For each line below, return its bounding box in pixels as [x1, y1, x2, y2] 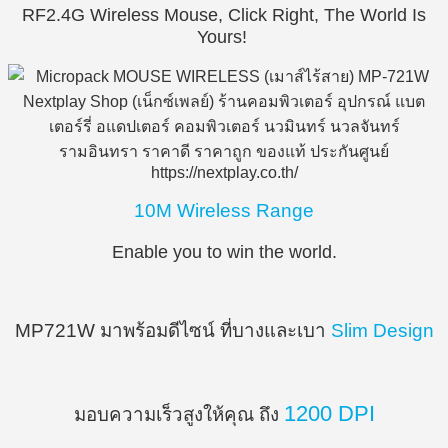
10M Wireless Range [134, 200, 314, 222]
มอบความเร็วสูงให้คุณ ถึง [73, 404, 284, 426]
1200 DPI [283, 402, 375, 427]
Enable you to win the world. [111, 240, 337, 262]
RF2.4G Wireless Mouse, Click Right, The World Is [22, 3, 426, 25]
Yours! [196, 25, 252, 47]
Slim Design [330, 319, 434, 341]
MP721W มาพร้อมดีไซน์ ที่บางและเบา [14, 319, 331, 341]
